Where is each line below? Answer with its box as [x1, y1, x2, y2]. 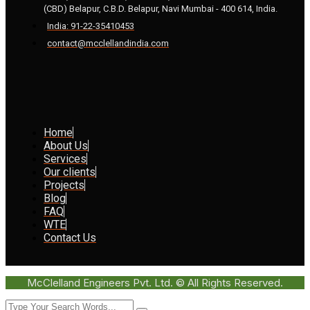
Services [44, 152, 86, 165]
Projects [44, 178, 84, 192]
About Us [44, 138, 88, 152]
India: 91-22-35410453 [47, 20, 134, 31]
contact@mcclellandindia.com [47, 37, 169, 48]
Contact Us [44, 230, 96, 244]
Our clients [44, 165, 95, 179]
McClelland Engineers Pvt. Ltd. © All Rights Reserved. [27, 275, 283, 289]
